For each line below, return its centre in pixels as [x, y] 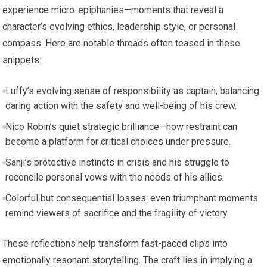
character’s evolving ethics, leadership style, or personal [119, 26]
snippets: [22, 60]
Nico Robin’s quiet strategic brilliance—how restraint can [121, 126]
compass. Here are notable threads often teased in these [122, 43]
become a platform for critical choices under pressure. [118, 141]
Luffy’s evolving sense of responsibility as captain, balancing [132, 91]
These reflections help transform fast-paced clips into [115, 243]
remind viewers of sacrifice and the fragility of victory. [117, 213]
